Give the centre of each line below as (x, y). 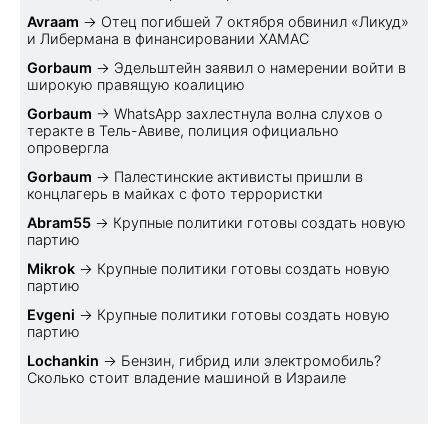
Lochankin (63, 360)
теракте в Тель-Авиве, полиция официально (183, 130)
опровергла (68, 147)
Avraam (53, 21)
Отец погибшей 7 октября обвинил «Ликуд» (255, 21)
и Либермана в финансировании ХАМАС (168, 38)
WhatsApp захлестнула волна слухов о (248, 113)
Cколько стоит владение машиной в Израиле (186, 377)
